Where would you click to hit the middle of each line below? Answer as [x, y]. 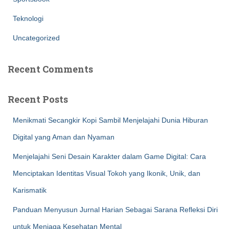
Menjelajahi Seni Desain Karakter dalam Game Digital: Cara [109, 156]
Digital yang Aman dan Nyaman [64, 137]
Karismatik [30, 190]
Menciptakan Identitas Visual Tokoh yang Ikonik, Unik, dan [107, 173]
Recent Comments [50, 69]
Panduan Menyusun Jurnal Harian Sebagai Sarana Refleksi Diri [115, 210]
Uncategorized [36, 38]
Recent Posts [38, 99]
